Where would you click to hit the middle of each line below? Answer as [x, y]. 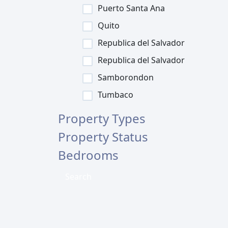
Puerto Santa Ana [131, 8]
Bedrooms [88, 155]
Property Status [103, 137]
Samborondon [126, 77]
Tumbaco [116, 95]
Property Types [102, 118]
